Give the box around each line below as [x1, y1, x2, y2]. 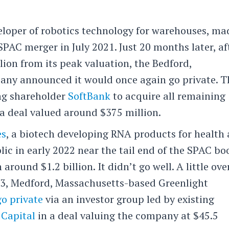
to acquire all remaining [110, 88, 226, 103]
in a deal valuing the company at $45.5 [35, 208, 219, 222]
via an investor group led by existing [43, 192, 215, 206]
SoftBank [68, 88, 111, 103]
